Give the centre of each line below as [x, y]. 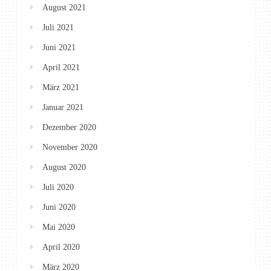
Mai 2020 [59, 227]
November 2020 [70, 147]
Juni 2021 [59, 47]
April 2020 [61, 247]
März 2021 [61, 87]
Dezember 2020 [69, 127]
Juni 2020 [59, 207]
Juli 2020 [58, 187]
